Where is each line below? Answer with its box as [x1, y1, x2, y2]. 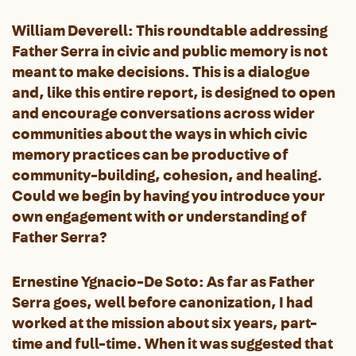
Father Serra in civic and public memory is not [12, 41, 327, 61]
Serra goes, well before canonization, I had [12, 292, 313, 312]
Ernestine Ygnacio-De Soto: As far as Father [12, 271, 315, 292]
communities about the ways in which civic [12, 123, 308, 144]
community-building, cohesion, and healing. [12, 164, 323, 185]
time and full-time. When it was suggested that [12, 333, 333, 354]
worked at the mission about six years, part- [12, 312, 317, 333]
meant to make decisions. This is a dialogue [12, 61, 310, 82]
